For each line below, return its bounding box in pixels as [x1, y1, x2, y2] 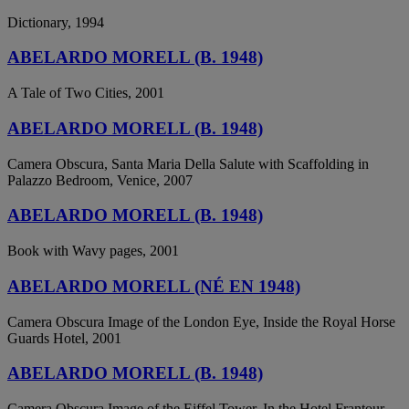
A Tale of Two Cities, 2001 [7, 85, 164, 101]
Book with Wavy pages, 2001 [7, 243, 179, 259]
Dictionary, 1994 [7, 14, 104, 30]
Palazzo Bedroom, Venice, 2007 [7, 172, 193, 188]
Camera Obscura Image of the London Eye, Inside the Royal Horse [7, 313, 395, 330]
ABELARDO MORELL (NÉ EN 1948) [7, 276, 300, 296]
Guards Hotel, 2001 [7, 330, 121, 346]
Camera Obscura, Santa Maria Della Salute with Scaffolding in [7, 155, 369, 172]
